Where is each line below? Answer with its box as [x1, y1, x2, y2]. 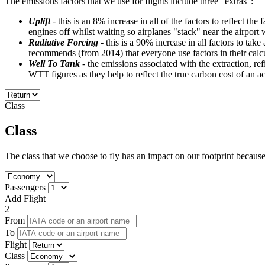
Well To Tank [28, 59, 80, 69]
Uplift [28, 16, 50, 27]
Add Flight [5, 193, 46, 204]
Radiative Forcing [28, 37, 98, 48]
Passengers [5, 182, 46, 193]
